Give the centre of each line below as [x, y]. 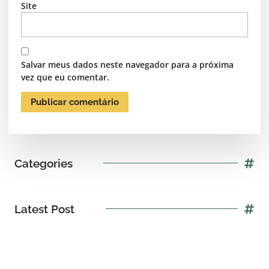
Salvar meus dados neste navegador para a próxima [127, 64]
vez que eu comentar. [65, 77]
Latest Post [44, 209]
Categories [44, 163]
